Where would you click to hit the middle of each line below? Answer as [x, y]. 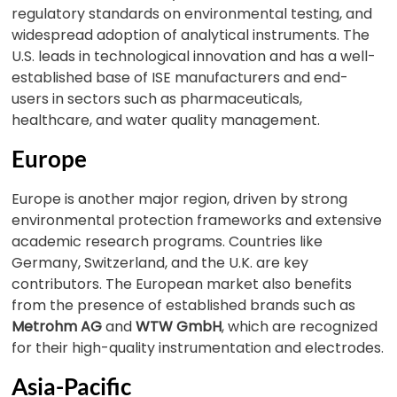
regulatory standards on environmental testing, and [192, 14]
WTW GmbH [179, 327]
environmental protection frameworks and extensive [197, 220]
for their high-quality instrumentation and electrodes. [198, 348]
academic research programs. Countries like [167, 241]
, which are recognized [300, 327]
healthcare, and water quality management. [166, 120]
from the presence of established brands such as [184, 305]
